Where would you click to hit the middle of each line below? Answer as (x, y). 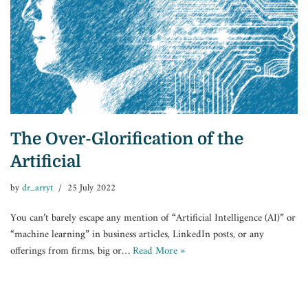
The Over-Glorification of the (127, 139)
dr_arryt (37, 188)
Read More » (159, 251)
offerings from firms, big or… (71, 251)
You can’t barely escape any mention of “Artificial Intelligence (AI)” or (153, 218)
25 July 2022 (91, 188)
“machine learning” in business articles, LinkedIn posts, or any (137, 234)
